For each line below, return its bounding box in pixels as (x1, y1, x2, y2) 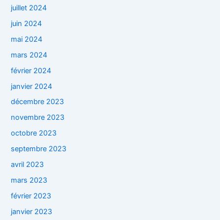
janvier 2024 (11, 82, 53, 91)
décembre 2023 (11, 97, 64, 107)
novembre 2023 (11, 113, 65, 122)
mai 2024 (11, 34, 43, 44)
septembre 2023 (11, 144, 67, 154)
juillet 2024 (11, 3, 47, 12)
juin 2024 (11, 19, 42, 28)
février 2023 (11, 192, 52, 201)
